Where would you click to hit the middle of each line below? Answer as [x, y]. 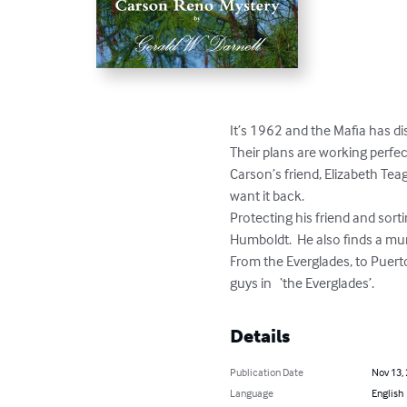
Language [252, 392]
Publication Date [267, 372]
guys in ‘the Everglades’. [303, 282]
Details [260, 336]
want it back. [268, 195]
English [387, 392]
